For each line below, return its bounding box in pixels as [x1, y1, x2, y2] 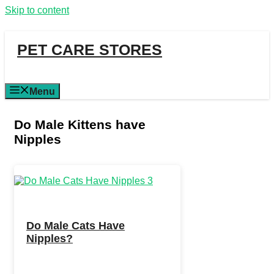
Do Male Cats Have [26, 219, 125, 232]
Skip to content [5, 5, 69, 15]
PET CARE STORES [17, 41, 162, 58]
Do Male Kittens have [14, 117, 146, 131]
